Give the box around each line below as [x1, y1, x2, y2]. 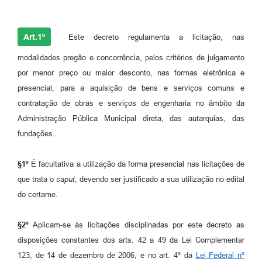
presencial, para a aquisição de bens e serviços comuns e [18, 83, 244, 92]
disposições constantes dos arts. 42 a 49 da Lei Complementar [18, 235, 244, 244]
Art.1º [23, 32, 45, 42]
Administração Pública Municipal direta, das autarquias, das [18, 113, 244, 123]
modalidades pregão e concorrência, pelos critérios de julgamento [18, 53, 244, 62]
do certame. [18, 189, 58, 199]
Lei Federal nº [195, 250, 245, 260]
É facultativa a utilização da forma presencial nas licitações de [29, 159, 244, 168]
